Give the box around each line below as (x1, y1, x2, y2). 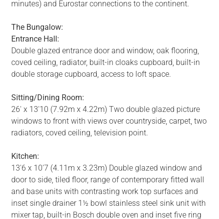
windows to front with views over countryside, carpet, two (11, 116, 207, 126)
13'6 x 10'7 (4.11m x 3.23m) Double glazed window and (11, 163, 202, 173)
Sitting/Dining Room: (11, 93, 84, 103)
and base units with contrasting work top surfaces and (11, 187, 198, 197)
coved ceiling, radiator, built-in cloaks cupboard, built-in (11, 58, 200, 67)
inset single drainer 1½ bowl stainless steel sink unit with (11, 198, 206, 208)
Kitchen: (11, 152, 39, 161)
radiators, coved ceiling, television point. (11, 128, 148, 138)
